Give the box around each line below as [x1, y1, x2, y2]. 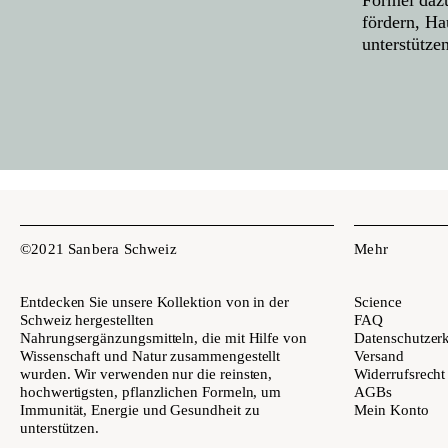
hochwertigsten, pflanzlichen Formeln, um [20, 383, 282, 400]
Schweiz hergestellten [20, 311, 154, 328]
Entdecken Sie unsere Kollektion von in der [20, 293, 290, 310]
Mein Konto [354, 401, 429, 418]
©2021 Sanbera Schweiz [20, 240, 177, 257]
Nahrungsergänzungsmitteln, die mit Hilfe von [20, 329, 307, 346]
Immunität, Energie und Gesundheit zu [20, 401, 260, 418]
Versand [354, 347, 404, 364]
